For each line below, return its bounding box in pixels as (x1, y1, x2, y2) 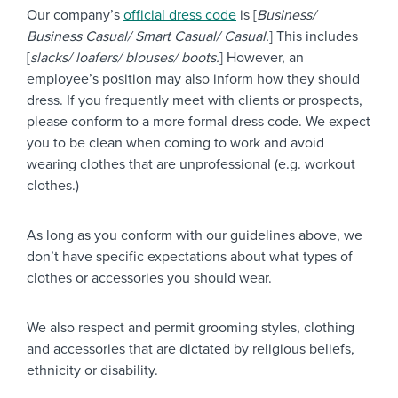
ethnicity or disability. (27, 362, 158, 379)
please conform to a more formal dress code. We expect (27, 113, 370, 131)
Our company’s (27, 6, 123, 24)
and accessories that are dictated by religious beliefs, (27, 340, 354, 358)
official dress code (123, 6, 236, 24)
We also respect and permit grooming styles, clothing (27, 319, 354, 337)
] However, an (219, 49, 304, 67)
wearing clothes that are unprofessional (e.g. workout (27, 155, 355, 173)
